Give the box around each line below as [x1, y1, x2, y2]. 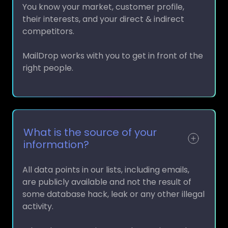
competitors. [22, 15, 74, 27]
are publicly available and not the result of [22, 166, 191, 178]
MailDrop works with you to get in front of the [22, 40, 203, 52]
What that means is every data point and [22, 215, 187, 227]
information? [23, 127, 89, 142]
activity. [22, 190, 53, 203]
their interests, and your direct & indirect [22, 3, 184, 15]
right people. [22, 52, 73, 64]
